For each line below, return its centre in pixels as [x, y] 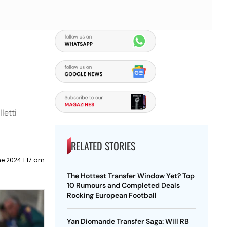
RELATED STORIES [103, 146]
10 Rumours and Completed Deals [123, 185]
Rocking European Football [111, 195]
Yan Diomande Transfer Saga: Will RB [128, 221]
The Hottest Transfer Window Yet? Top [130, 176]
